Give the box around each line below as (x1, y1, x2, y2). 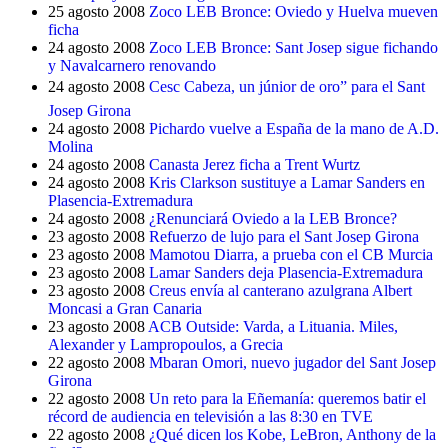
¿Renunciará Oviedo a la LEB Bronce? (149, 210, 397, 227)
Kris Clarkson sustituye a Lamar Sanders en (149, 174, 425, 191)
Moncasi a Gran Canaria (48, 300, 202, 317)
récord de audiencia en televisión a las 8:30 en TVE (48, 408, 373, 425)
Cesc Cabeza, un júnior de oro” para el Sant (149, 78, 425, 95)
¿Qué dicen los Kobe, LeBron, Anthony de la (149, 426, 436, 443)
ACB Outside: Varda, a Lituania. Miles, (148, 318, 398, 335)
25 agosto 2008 (48, 3, 145, 20)
